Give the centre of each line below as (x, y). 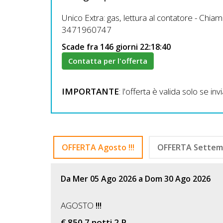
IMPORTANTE (90, 91)
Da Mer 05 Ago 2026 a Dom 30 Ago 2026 (136, 179)
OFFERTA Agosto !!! (98, 148)
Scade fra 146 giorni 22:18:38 (116, 47)
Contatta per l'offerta (108, 60)
